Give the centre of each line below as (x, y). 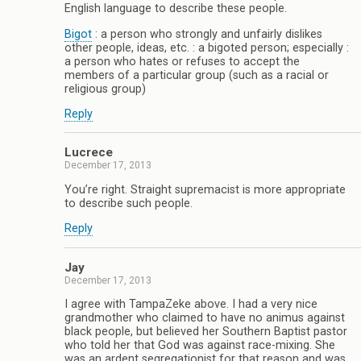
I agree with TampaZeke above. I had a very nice (191, 305)
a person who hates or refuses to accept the (182, 61)
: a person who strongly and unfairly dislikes (207, 34)
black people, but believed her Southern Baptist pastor (206, 332)
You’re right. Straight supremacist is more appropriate (205, 189)
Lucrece (89, 153)
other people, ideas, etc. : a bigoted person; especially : (207, 48)
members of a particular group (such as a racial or (197, 75)
